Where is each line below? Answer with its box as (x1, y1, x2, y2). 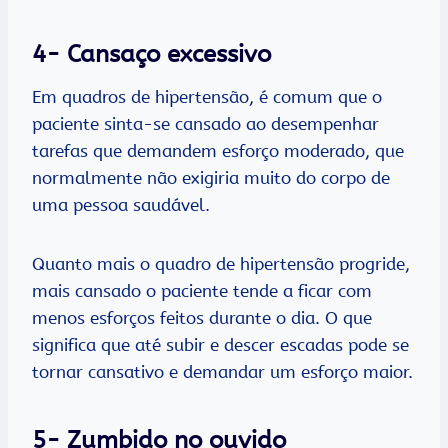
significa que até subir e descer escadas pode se (32, 335, 409, 356)
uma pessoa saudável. (32, 195, 215, 216)
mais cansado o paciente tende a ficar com (32, 281, 372, 302)
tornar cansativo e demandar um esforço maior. (32, 362, 413, 383)
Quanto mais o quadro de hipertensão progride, (32, 254, 410, 275)
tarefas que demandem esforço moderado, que (32, 141, 404, 162)
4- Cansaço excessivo (32, 40, 271, 69)
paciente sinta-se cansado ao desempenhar (32, 114, 379, 135)
